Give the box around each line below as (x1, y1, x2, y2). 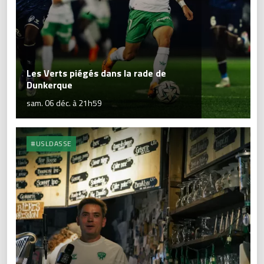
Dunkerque (27, 78, 72, 93)
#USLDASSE (31, 138, 72, 150)
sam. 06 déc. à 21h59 (27, 97, 102, 110)
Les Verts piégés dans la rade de (27, 66, 166, 81)
